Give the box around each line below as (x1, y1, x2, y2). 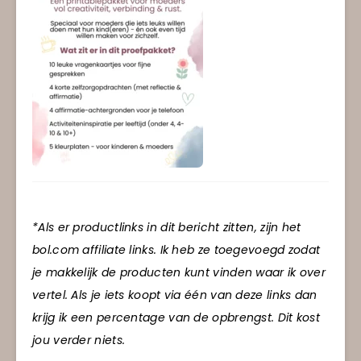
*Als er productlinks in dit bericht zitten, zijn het (32, 218, 301, 235)
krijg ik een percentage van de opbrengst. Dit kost (32, 309, 320, 326)
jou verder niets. (32, 331, 126, 348)
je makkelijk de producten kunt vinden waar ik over (32, 263, 326, 280)
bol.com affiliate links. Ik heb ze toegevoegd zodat (32, 241, 321, 258)
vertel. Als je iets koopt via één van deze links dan (32, 286, 317, 303)
